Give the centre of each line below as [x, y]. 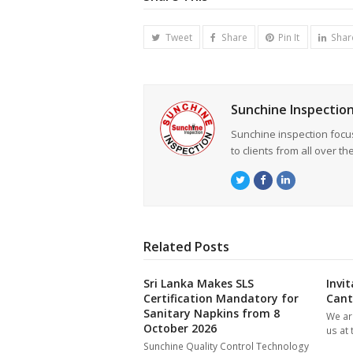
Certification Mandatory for [221, 299]
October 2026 [180, 329]
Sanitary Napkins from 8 [212, 314]
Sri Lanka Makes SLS [199, 284]
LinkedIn [310, 180]
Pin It [289, 37]
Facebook [287, 180]
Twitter [260, 180]
